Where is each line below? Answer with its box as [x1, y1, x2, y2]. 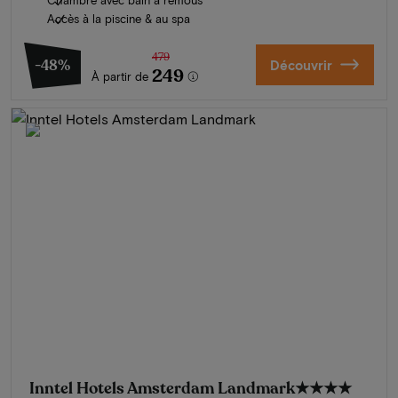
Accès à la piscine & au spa [47, 11, 190, 26]
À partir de [92, 68, 148, 84]
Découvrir [269, 56, 332, 73]
